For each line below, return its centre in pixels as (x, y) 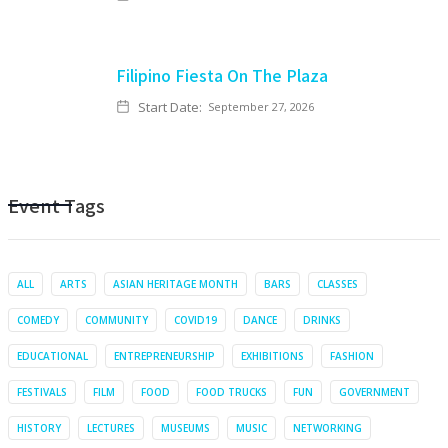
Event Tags (56, 205)
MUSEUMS (185, 428)
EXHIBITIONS (272, 356)
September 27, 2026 (261, 106)
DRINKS (322, 320)
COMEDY (38, 320)
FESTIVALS (42, 392)
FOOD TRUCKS (231, 392)
